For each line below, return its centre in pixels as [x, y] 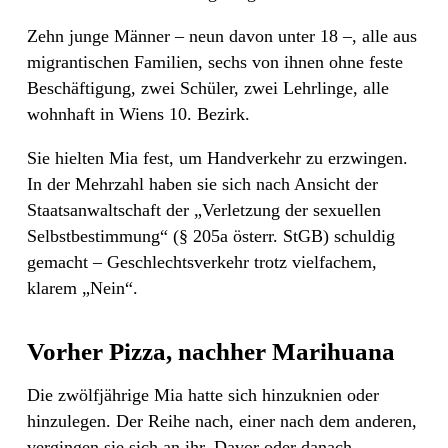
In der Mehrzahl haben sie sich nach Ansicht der [202, 184]
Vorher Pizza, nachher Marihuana [211, 352]
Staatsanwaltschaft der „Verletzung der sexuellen [204, 210]
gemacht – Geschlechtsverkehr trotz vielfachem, [202, 262]
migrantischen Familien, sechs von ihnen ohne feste [215, 62]
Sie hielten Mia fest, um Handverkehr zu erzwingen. [217, 158]
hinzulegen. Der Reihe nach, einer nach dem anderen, [222, 421]
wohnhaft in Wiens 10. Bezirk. [138, 114]
